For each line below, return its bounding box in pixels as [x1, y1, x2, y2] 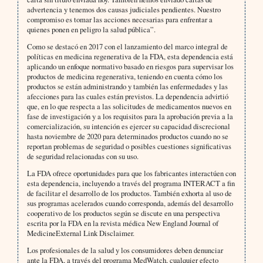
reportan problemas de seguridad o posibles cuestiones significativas [26, 141, 231, 152]
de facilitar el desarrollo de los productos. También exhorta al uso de [26, 188, 232, 199]
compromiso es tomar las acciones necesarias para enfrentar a [26, 14, 213, 25]
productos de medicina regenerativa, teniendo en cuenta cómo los [26, 71, 222, 82]
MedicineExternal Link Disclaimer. [26, 228, 134, 239]
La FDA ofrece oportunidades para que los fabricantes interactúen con [26, 168, 236, 179]
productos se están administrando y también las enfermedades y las [26, 81, 228, 92]
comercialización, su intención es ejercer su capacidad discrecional [26, 121, 230, 132]
